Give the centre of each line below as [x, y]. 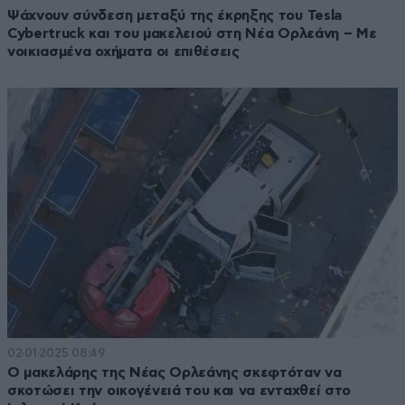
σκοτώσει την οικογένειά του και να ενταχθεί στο [179, 390]
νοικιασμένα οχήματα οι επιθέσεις [123, 51]
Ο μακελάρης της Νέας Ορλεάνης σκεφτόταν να [174, 372]
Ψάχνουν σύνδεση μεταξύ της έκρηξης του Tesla [174, 15]
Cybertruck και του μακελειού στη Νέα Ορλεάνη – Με [192, 33]
